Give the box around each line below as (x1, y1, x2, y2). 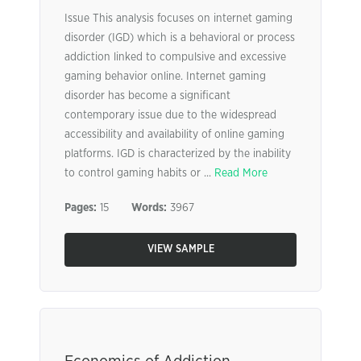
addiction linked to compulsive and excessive (64, 52, 286, 63)
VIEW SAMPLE (147, 244, 214, 255)
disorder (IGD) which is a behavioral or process (64, 32, 295, 44)
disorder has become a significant (64, 90, 230, 102)
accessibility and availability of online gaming (64, 129, 284, 140)
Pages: (64, 202, 97, 214)
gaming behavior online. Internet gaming (64, 71, 266, 82)
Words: (131, 202, 167, 214)
